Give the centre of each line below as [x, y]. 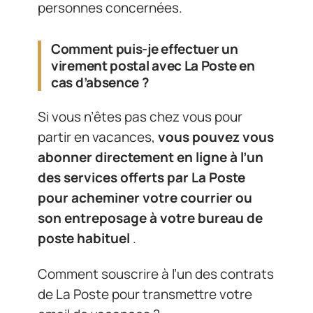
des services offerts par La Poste [141, 177]
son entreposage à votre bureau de [150, 218]
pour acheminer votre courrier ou [145, 197]
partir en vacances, [96, 137]
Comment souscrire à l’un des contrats [156, 274]
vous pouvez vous [214, 137]
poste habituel [84, 238]
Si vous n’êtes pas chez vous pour [140, 116]
